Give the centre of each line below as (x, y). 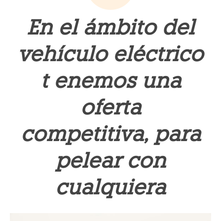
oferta (110, 107)
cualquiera (110, 187)
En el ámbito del (110, 27)
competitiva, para (110, 134)
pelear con (110, 161)
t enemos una (110, 81)
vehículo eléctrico (110, 54)
